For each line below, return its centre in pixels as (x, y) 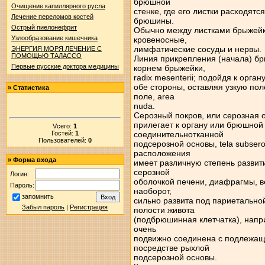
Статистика (31, 88)
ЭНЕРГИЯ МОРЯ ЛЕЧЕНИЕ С (56, 49)
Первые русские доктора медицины (65, 66)
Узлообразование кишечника (54, 38)
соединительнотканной (178, 134)
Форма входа (34, 160)
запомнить (38, 197)
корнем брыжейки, (169, 68)
